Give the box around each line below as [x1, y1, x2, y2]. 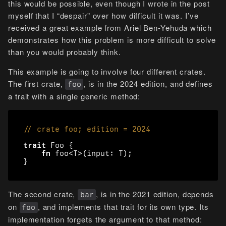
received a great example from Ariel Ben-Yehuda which [8, 22, 212, 33]
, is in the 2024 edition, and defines [83, 78, 213, 89]
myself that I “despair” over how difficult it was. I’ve [8, 10, 199, 21]
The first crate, [8, 78, 66, 89]
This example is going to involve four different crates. [8, 66, 206, 77]
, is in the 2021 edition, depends [96, 189, 214, 199]
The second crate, [8, 189, 78, 199]
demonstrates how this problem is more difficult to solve [8, 34, 216, 45]
